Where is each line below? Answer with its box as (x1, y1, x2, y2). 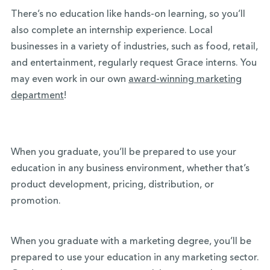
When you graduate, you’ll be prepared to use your (10, 148, 236, 157)
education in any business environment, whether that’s (10, 164, 250, 174)
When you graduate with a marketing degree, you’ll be (10, 237, 251, 246)
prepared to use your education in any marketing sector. (10, 253, 259, 263)
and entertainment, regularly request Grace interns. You (10, 58, 257, 68)
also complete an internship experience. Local (10, 26, 213, 36)
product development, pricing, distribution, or (10, 180, 214, 190)
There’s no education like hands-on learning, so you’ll (10, 10, 245, 19)
